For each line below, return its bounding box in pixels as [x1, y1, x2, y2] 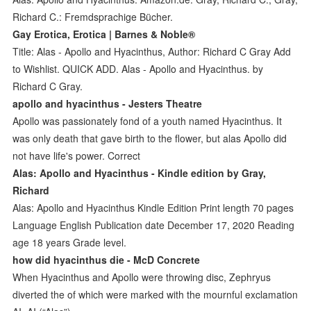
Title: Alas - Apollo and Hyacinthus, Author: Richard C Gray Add [12, 44, 292, 58]
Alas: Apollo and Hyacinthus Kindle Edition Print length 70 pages [12, 200, 294, 215]
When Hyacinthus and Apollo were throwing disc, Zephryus [12, 269, 271, 284]
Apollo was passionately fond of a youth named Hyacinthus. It [12, 113, 283, 128]
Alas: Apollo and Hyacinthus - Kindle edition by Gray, [12, 165, 267, 180]
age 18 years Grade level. [12, 235, 127, 249]
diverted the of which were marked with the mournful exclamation [12, 287, 299, 301]
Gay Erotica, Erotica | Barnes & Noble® [12, 26, 196, 41]
